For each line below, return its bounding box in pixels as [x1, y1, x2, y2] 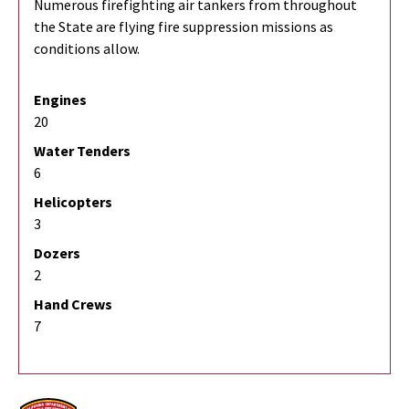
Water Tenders [34, 142, 131, 161]
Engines [34, 90, 87, 110]
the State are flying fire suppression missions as [34, 17, 333, 37]
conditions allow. [34, 39, 140, 58]
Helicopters [34, 193, 112, 212]
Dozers [34, 244, 80, 263]
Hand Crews [34, 295, 112, 314]
